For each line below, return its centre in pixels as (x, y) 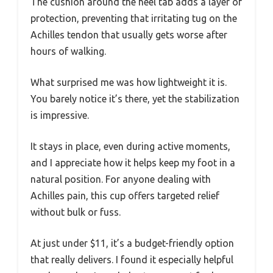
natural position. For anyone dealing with (121, 179)
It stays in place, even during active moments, (130, 147)
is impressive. (60, 115)
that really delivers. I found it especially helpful (132, 260)
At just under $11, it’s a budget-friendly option (132, 243)
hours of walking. (68, 51)
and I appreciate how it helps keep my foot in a (133, 163)
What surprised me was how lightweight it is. (129, 83)
